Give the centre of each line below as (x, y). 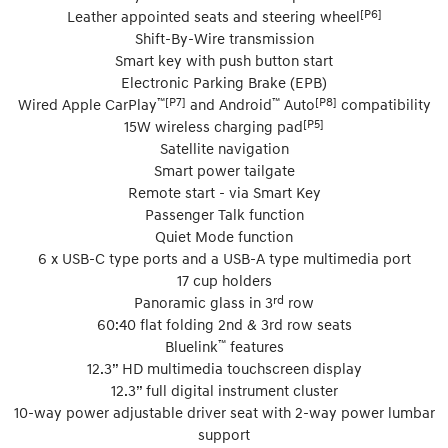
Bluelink (191, 345)
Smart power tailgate (224, 169)
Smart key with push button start (224, 59)
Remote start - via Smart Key (224, 191)
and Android (228, 103)
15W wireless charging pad (213, 125)
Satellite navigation (224, 147)
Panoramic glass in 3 (203, 301)
